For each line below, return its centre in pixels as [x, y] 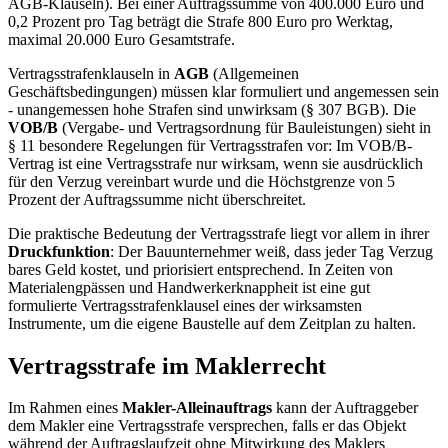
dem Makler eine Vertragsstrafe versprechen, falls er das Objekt [207, 426]
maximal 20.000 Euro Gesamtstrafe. [121, 39]
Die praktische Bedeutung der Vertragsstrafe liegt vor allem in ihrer [218, 233]
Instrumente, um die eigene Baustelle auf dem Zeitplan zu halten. [212, 323]
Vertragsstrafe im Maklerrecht [167, 365]
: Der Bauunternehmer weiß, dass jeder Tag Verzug [271, 251]
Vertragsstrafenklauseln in [91, 73]
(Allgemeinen [254, 73]
